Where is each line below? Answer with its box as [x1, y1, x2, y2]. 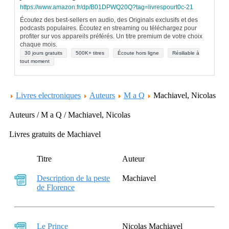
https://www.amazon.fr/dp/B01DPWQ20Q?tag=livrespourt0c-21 [20, 4, 193, 11]
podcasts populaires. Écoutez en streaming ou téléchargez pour [20, 25, 197, 32]
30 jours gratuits [25, 50, 62, 56]
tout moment [20, 58, 50, 64]
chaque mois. [20, 41, 57, 48]
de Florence [37, 183, 75, 192]
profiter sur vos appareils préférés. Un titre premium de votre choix [20, 33, 202, 40]
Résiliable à [172, 50, 199, 56]
